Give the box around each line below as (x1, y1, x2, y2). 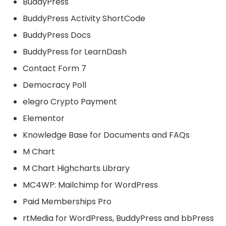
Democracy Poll (23, 79, 86, 91)
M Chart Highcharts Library (23, 162, 130, 174)
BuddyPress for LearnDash (23, 46, 127, 58)
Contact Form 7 (23, 63, 86, 74)
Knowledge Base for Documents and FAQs (23, 129, 190, 141)
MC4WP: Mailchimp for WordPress (23, 179, 158, 191)
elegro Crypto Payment (23, 96, 117, 107)
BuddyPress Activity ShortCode (23, 13, 145, 24)
